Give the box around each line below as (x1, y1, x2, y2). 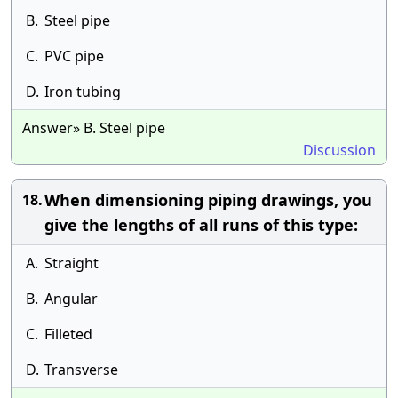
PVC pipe (44, 46, 104, 66)
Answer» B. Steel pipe (22, 118, 165, 138)
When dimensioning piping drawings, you (44, 189, 372, 211)
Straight (44, 253, 99, 273)
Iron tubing (44, 82, 121, 101)
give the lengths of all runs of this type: (44, 214, 358, 235)
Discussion (303, 140, 376, 160)
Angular (44, 289, 98, 308)
